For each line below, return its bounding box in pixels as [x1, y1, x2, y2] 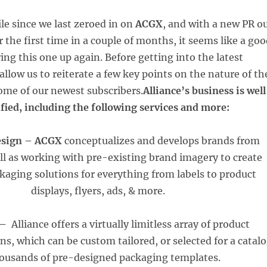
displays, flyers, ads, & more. [31, 185, 166, 197]
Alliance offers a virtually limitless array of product [7, 218, 250, 230]
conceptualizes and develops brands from [62, 135, 260, 147]
